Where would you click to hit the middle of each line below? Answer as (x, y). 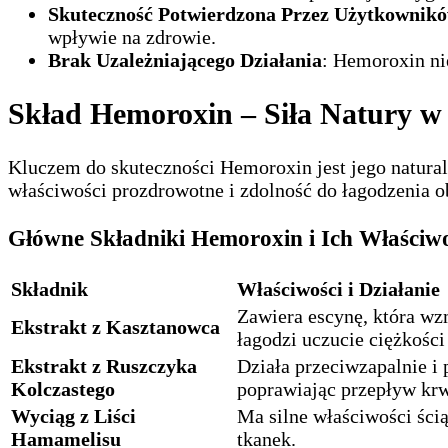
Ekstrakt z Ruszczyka (104, 366)
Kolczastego (63, 389)
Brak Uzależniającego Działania (185, 59)
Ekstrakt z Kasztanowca (115, 327)
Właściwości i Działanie (338, 289)
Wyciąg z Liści (73, 416)
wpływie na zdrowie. (132, 36)
